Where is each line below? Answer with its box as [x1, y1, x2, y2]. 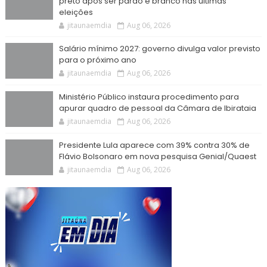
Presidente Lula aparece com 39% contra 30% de [58, 139, 250, 151]
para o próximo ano [58, 54, 136, 66]
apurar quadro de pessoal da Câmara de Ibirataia [58, 103, 256, 114]
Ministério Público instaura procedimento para [58, 91, 239, 103]
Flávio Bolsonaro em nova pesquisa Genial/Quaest [58, 151, 256, 163]
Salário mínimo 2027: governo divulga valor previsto [58, 43, 260, 55]
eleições [58, 7, 93, 18]
